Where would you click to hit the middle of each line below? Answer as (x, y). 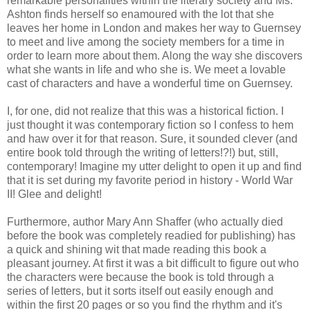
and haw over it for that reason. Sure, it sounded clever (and (152, 138)
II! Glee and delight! (54, 194)
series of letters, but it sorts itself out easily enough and (140, 291)
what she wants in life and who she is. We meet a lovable (146, 69)
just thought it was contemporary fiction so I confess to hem (150, 125)
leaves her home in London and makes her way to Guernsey (154, 28)
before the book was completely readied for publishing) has (151, 235)
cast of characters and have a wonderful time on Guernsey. (150, 83)
